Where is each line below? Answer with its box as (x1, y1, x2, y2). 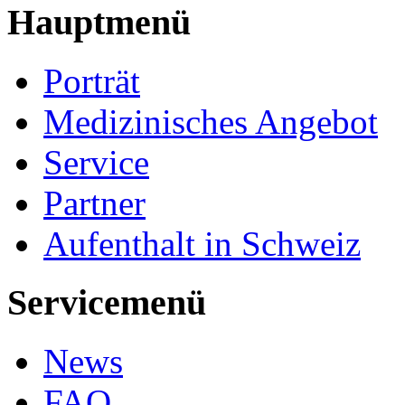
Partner (43, 184, 146, 223)
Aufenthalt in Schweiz (43, 224, 361, 264)
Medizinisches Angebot (43, 102, 378, 142)
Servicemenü (7, 281, 206, 323)
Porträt (43, 61, 140, 101)
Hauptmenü (7, 2, 191, 43)
